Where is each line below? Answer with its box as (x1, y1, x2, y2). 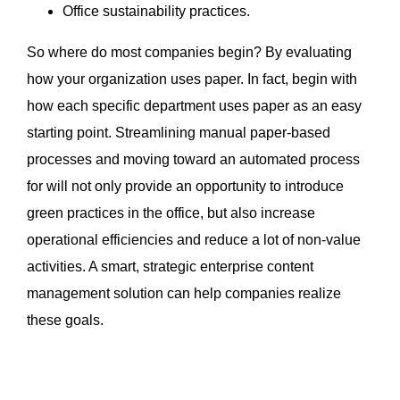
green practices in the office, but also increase (27, 205, 315, 221)
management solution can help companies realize (27, 286, 341, 302)
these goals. (27, 312, 104, 329)
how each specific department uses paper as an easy (27, 98, 362, 114)
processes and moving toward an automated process (27, 152, 360, 168)
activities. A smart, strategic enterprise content (27, 259, 313, 275)
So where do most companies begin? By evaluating (27, 45, 352, 61)
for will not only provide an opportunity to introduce (27, 179, 344, 195)
